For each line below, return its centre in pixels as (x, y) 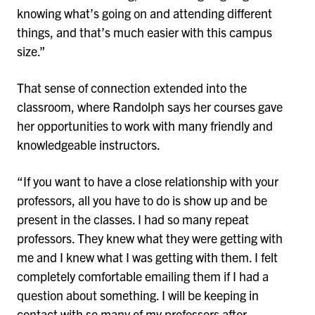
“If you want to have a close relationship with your (148, 181)
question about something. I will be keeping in (138, 295)
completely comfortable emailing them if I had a (143, 276)
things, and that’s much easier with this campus (144, 32)
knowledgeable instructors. (89, 145)
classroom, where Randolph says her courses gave (150, 107)
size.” (32, 51)
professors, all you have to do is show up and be (142, 200)
